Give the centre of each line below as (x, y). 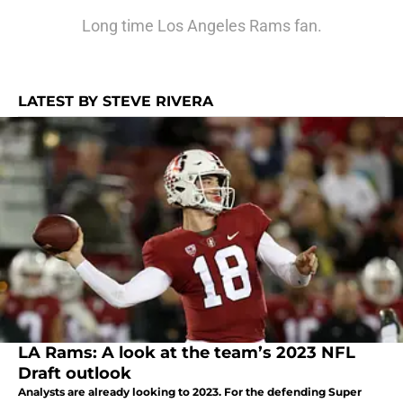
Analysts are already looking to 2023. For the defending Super (190, 392)
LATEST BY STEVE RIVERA (116, 101)
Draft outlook (75, 374)
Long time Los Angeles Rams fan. (201, 26)
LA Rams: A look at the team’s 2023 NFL (187, 353)
